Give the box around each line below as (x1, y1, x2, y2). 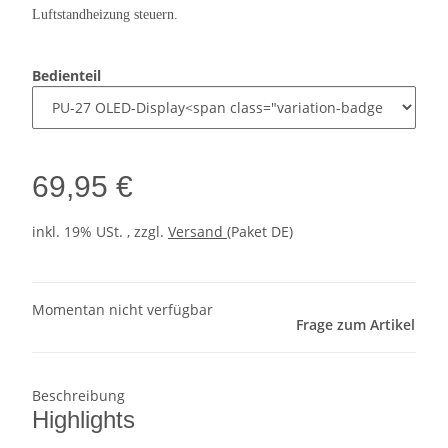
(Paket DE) (227, 222, 293, 242)
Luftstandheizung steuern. (32, 7, 178, 23)
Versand (168, 222, 227, 242)
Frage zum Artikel (296, 315, 415, 335)
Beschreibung (32, 386, 125, 406)
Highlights (32, 406, 135, 434)
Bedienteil (32, 66, 105, 86)
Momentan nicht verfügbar (32, 300, 213, 320)
